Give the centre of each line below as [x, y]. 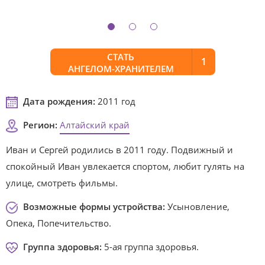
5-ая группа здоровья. [150, 247]
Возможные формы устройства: [94, 206]
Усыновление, [197, 206]
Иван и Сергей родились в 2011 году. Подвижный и [119, 150]
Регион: [41, 125]
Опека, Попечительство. [59, 223]
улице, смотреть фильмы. [62, 183]
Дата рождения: [59, 101]
